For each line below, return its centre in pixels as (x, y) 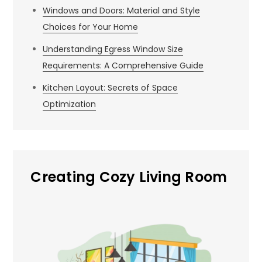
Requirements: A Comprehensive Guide (123, 65)
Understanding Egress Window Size (113, 49)
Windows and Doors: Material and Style (122, 11)
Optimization (70, 104)
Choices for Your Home (91, 27)
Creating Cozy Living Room (129, 177)
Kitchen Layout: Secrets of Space (111, 88)
